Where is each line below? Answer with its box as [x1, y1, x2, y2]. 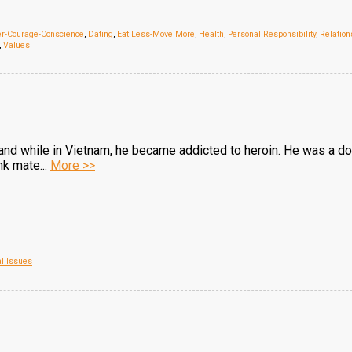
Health [199, 29, 224, 39]
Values [3, 40, 30, 50]
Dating [88, 29, 113, 39]
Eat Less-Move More [117, 29, 195, 39]
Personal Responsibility [228, 29, 316, 39]
